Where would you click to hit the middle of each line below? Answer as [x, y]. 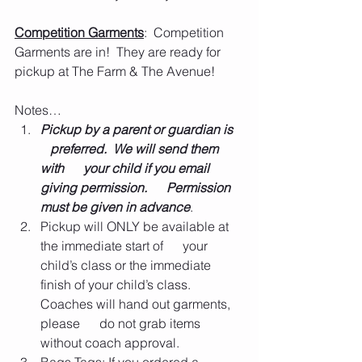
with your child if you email [126, 168]
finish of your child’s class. [119, 284]
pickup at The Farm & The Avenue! [118, 71]
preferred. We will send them [131, 149]
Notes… [38, 110]
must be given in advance [115, 207]
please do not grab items [122, 323]
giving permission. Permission [137, 187]
